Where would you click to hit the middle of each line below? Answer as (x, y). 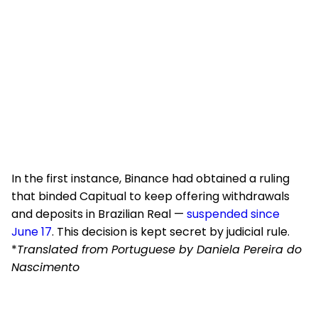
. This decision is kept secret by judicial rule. (171, 232)
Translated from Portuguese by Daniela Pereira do (159, 250)
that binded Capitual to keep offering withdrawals (150, 196)
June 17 (32, 232)
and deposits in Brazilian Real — (99, 214)
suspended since (233, 214)
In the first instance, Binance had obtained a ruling (150, 179)
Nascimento (45, 267)
